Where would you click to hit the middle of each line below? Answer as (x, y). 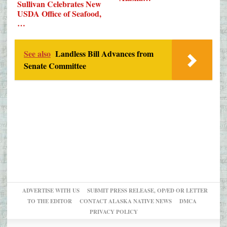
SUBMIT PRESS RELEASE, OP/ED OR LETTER (147, 190)
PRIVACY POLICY (113, 212)
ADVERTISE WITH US (51, 190)
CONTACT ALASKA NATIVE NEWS (126, 201)
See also (37, 53)
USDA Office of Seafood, (59, 14)
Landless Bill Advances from (104, 53)
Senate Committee (55, 65)
